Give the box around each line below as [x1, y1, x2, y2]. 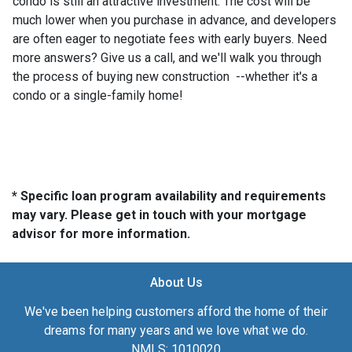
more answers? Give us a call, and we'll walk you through [13, 49, 321, 65]
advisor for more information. [12, 225, 190, 241]
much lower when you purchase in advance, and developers [13, 12, 336, 27]
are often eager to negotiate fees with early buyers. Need [13, 31, 327, 46]
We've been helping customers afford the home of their [24, 303, 328, 319]
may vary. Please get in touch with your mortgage [12, 207, 306, 222]
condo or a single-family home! [13, 87, 183, 103]
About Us [149, 274, 203, 290]
